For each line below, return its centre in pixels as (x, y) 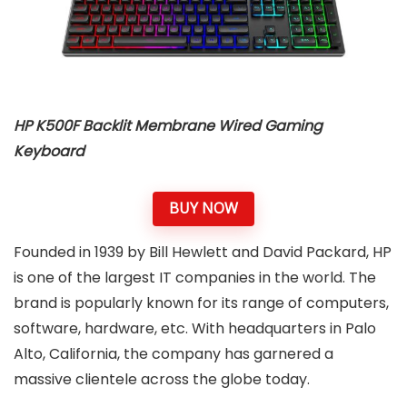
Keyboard (49, 151)
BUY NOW (203, 208)
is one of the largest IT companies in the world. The (195, 277)
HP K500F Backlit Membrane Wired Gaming (168, 126)
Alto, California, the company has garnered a (174, 353)
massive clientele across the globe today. (162, 379)
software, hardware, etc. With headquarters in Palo (195, 328)
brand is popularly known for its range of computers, (201, 303)
